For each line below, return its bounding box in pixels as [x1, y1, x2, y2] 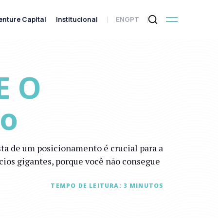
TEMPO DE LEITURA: [51, 182, 122, 190]
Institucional [55, 15, 98, 24]
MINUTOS [129, 182, 164, 190]
